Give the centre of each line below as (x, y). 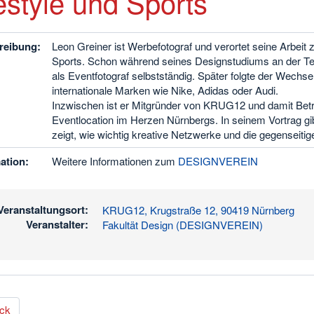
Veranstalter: (57, 224)
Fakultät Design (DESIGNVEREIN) (182, 224)
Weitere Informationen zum (115, 161)
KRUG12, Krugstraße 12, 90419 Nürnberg (198, 210)
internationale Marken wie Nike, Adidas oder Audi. (166, 90)
